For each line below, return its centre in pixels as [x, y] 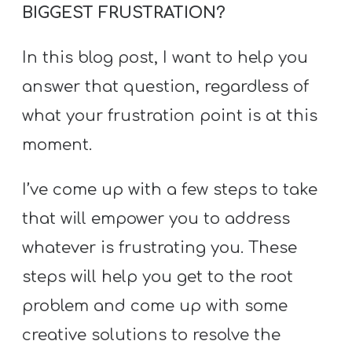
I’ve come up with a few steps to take [170, 190]
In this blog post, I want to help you [165, 58]
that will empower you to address [156, 219]
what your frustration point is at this [170, 116]
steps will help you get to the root [158, 277]
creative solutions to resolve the [152, 335]
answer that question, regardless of [166, 87]
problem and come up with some [155, 306]
